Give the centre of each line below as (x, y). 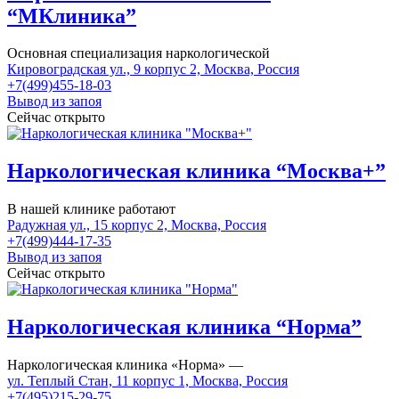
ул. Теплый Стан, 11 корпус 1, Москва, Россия (147, 381)
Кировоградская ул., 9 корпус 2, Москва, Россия (153, 69)
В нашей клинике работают (91, 209)
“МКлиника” (72, 16)
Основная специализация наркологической (138, 53)
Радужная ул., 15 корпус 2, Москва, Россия (137, 225)
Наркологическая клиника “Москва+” (196, 171)
